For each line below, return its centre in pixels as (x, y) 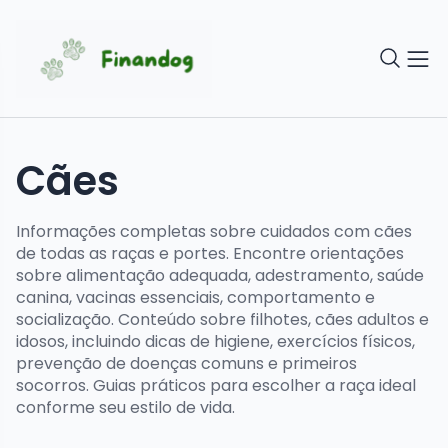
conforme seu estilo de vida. (125, 408)
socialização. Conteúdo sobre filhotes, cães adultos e (222, 320)
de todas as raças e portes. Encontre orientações (210, 254)
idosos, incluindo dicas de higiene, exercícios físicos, (215, 342)
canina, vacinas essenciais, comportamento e (195, 298)
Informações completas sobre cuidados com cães (214, 232)
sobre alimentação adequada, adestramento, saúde (220, 276)
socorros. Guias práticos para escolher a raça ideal (216, 386)
